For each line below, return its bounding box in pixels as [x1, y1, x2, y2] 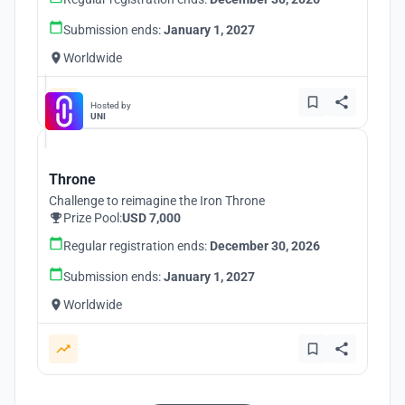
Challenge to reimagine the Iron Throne [49, 193, 265, 208]
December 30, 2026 [210, 239, 320, 253]
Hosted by [90, 100, 131, 110]
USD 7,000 [122, 211, 181, 225]
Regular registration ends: [63, 239, 210, 253]
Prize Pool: [63, 211, 122, 225]
